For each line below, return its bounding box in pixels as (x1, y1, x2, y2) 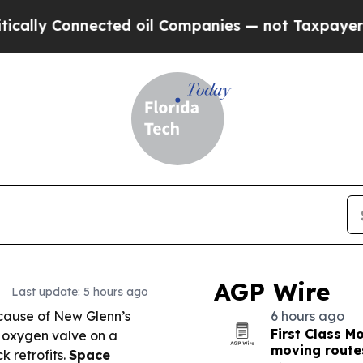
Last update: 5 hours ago (11, 284, 148, 299)
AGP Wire (214, 276, 330, 307)
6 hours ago (271, 308, 344, 324)
